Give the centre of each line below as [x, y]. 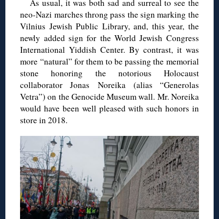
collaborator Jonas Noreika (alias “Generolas [109, 85]
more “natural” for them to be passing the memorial [109, 62]
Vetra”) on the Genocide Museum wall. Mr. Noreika [109, 97]
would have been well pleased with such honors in [109, 109]
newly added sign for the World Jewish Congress [109, 38]
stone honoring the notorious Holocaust [109, 73]
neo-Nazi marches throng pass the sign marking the [109, 15]
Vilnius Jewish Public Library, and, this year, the [109, 26]
